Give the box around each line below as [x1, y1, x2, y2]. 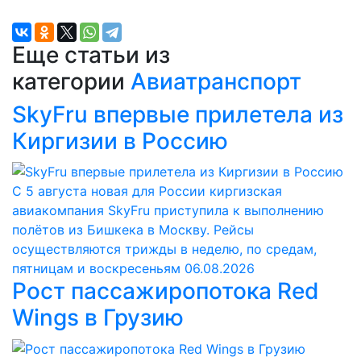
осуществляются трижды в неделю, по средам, [12, 241, 317, 258]
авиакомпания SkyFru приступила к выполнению [12, 202, 324, 219]
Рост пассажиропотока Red [12, 277, 319, 305]
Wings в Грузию [12, 304, 184, 332]
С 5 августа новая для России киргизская [12, 183, 282, 200]
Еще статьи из [12, 40, 170, 68]
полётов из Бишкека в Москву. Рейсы [12, 222, 254, 239]
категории [12, 67, 131, 95]
